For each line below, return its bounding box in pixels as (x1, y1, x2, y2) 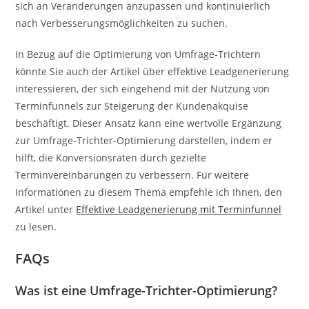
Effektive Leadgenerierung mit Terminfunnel (76, 202, 282, 216)
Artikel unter (15, 202, 77, 216)
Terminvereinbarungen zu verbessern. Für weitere (15, 168, 250, 181)
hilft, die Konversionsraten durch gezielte (15, 150, 207, 164)
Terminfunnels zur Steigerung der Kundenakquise (15, 99, 249, 112)
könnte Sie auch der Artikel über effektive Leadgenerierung (15, 64, 290, 78)
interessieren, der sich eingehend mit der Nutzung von (15, 81, 270, 95)
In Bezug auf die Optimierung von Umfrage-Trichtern (15, 47, 261, 61)
